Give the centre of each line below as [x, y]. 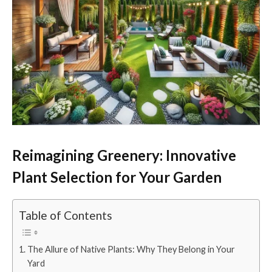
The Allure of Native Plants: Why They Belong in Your [131, 250]
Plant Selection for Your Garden [117, 177]
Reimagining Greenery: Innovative [124, 155]
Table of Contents [66, 216]
